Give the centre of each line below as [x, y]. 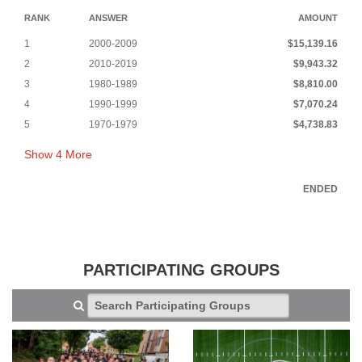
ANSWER [108, 17]
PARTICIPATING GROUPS [181, 269]
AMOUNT [318, 17]
